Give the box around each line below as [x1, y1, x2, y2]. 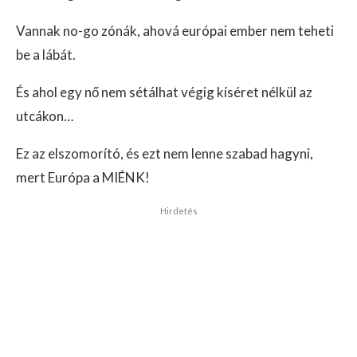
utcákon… [16, 108, 73, 125]
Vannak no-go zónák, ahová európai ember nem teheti [16, 22, 334, 40]
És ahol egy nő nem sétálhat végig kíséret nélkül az [16, 84, 312, 101]
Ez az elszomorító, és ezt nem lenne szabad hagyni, [16, 145, 313, 163]
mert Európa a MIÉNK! [16, 169, 150, 186]
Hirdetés [159, 206, 198, 217]
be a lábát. [16, 46, 76, 64]
